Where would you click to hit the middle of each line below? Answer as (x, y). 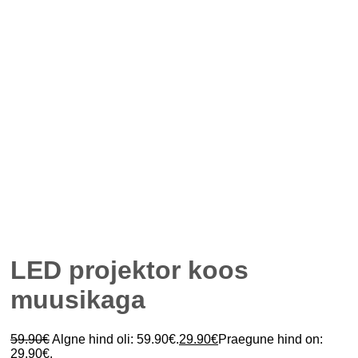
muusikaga (78, 300)
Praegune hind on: (270, 339)
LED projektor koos (129, 270)
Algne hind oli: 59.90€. (115, 339)
